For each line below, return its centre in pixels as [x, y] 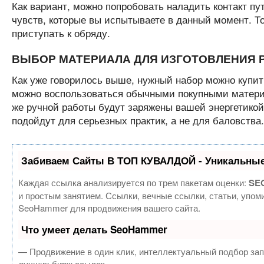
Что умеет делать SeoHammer [94, 229]
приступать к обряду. [61, 33]
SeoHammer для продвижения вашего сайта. [109, 208]
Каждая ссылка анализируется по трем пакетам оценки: [133, 182]
